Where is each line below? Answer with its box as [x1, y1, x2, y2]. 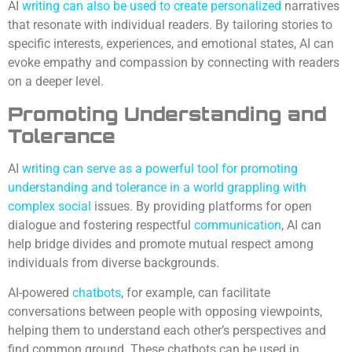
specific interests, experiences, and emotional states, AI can [8, 36, 334, 52]
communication [194, 217, 281, 233]
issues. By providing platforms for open [91, 198, 312, 214]
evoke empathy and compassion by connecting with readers [8, 55, 339, 71]
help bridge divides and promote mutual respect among [8, 236, 313, 251]
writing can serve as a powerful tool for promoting [22, 160, 298, 176]
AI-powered [8, 284, 72, 300]
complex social [8, 198, 91, 214]
